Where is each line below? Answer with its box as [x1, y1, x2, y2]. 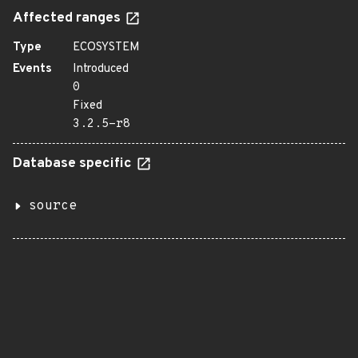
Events [13, 62, 52, 77]
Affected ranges [13, 10, 124, 27]
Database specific [13, 155, 135, 173]
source [29, 198, 77, 214]
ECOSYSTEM [73, 40, 140, 55]
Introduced [73, 62, 129, 77]
